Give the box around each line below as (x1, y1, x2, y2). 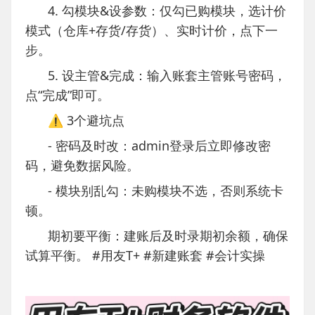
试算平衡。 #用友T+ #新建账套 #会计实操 (25, 247, 265, 264)
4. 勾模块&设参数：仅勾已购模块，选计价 (48, 2, 286, 20)
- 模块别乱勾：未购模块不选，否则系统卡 (48, 182, 283, 200)
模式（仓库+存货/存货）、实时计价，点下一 (25, 22, 278, 39)
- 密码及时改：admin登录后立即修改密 (48, 137, 271, 155)
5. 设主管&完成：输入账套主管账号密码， (48, 67, 286, 84)
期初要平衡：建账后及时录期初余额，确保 (48, 227, 288, 245)
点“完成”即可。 (25, 86, 110, 104)
